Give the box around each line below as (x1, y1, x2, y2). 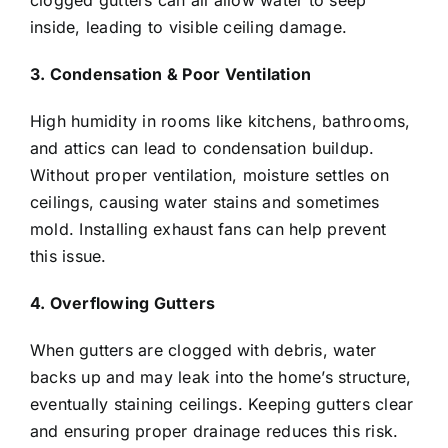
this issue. (30, 246, 107, 267)
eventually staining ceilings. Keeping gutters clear (30, 394, 414, 415)
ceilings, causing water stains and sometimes (30, 192, 380, 213)
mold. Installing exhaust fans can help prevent (30, 219, 387, 240)
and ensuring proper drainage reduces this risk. (30, 421, 399, 442)
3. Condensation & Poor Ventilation (30, 64, 312, 85)
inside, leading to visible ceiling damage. (30, 17, 348, 38)
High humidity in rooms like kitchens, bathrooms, (30, 111, 411, 132)
